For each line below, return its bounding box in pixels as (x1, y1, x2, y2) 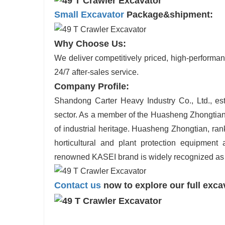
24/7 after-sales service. (54, 67, 139, 76)
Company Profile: (54, 81, 129, 91)
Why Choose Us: (54, 38, 126, 49)
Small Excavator (54, 9, 124, 20)
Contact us (54, 180, 101, 191)
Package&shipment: (124, 9, 213, 20)
